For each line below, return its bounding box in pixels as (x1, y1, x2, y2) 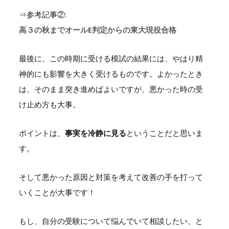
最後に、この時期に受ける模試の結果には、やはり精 (18, 53, 203, 63)
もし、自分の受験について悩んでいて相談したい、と (18, 215, 203, 226)
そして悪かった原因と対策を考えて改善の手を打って (18, 171, 203, 182)
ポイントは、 (18, 127, 65, 138)
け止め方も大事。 (18, 99, 80, 109)
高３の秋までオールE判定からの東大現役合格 (18, 24, 176, 35)
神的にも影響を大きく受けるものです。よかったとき (18, 68, 203, 79)
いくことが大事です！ (18, 187, 96, 197)
